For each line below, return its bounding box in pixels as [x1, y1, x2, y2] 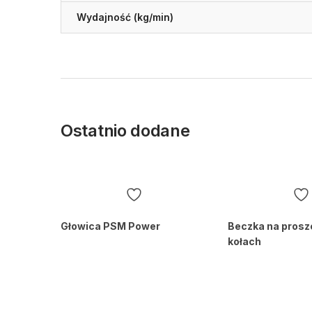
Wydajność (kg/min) [77, 10, 173, 23]
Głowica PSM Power [61, 219, 160, 232]
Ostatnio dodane [61, 120, 190, 141]
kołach [228, 235, 261, 247]
